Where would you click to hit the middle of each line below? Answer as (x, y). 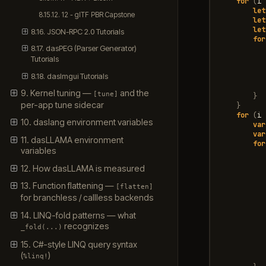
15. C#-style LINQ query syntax (79, 245)
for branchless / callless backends (87, 198)
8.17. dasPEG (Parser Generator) (84, 48)
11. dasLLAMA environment (72, 140)
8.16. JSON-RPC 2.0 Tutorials (78, 31)
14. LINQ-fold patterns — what (78, 215)
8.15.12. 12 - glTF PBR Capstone (87, 15)
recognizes (85, 226)
